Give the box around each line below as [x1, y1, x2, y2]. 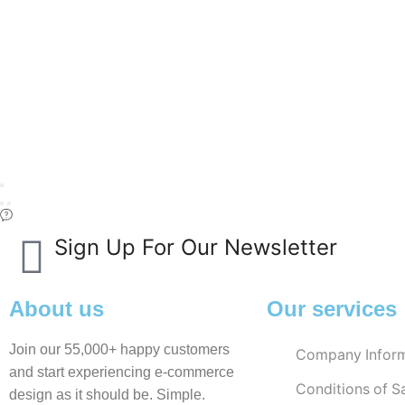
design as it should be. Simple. [9, 386, 205, 402]
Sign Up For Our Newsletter [54, 233, 337, 260]
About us [9, 296, 104, 321]
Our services [267, 296, 397, 321]
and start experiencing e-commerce [9, 363, 234, 380]
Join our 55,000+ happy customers [9, 341, 230, 357]
